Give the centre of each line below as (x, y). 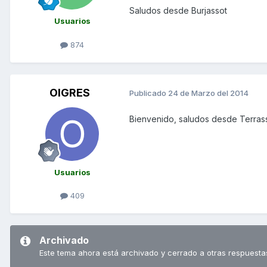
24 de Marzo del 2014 (208, 93)
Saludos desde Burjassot (178, 11)
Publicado (149, 93)
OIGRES (70, 92)
